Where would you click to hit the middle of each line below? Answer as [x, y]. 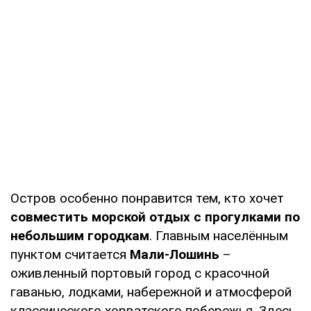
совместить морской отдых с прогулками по [155, 217]
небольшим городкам [80, 236]
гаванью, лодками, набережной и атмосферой [151, 292]
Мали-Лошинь [175, 255]
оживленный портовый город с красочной [140, 274]
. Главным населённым [219, 236]
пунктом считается [70, 255]
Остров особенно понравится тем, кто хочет [147, 199]
